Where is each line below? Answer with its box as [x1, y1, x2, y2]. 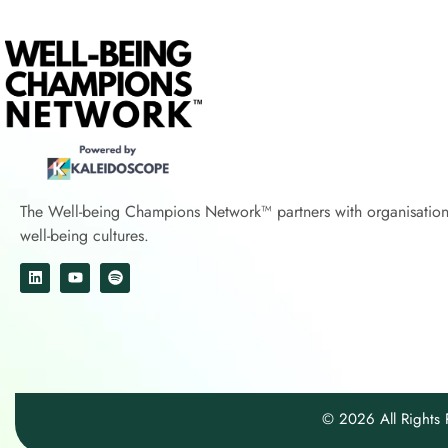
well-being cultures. [20, 224, 149, 248]
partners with [277, 200, 367, 224]
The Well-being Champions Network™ [20, 200, 277, 224]
